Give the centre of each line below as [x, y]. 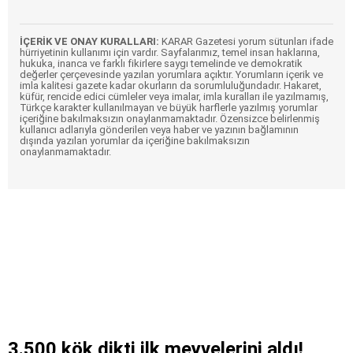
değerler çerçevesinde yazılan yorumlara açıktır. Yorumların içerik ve [171, 74]
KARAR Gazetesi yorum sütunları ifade [246, 41]
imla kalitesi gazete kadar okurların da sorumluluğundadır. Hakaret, [171, 85]
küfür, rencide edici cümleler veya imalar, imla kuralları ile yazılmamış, [174, 96]
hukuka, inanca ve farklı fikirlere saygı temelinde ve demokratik [161, 63]
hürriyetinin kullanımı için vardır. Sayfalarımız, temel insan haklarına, [170, 52]
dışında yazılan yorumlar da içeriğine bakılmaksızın [135, 140]
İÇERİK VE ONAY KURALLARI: [89, 41]
